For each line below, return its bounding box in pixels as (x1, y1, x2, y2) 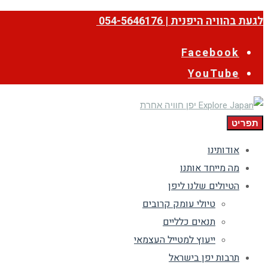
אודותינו (208, 143, 239, 157)
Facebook (181, 45, 239, 61)
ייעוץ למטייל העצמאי (134, 233, 215, 247)
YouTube (188, 66, 239, 82)
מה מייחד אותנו (180, 161, 239, 175)
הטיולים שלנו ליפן (168, 179, 239, 193)
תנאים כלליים (163, 215, 215, 229)
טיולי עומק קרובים (142, 197, 215, 211)
